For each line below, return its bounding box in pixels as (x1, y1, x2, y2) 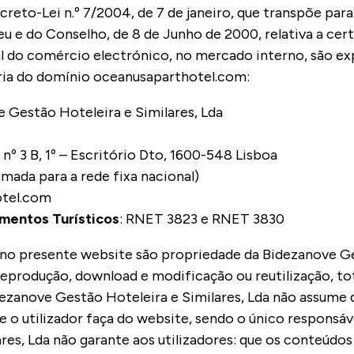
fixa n (113, 168, 149, 186)
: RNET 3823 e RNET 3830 (119, 210, 284, 228)
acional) (149, 168, 199, 186)
